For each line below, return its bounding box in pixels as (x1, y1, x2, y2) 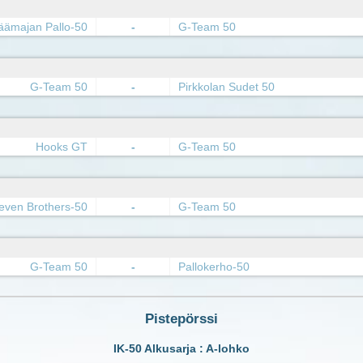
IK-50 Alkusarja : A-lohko (113, 342, 250, 356)
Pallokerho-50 (178, 260, 250, 274)
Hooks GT (36, 140, 88, 154)
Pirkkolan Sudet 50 (178, 80, 275, 94)
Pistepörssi (145, 311, 218, 327)
